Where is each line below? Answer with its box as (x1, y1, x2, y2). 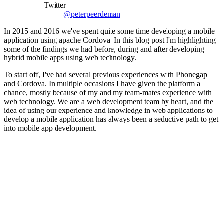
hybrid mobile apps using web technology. (4, 53, 136, 62)
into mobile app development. (4, 123, 97, 132)
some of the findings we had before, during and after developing (4, 44, 204, 53)
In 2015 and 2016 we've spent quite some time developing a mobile (4, 26, 215, 35)
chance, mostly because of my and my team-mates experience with (4, 88, 212, 97)
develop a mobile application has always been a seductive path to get (4, 114, 218, 123)
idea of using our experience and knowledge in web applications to (4, 106, 213, 114)
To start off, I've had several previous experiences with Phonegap (4, 70, 207, 79)
